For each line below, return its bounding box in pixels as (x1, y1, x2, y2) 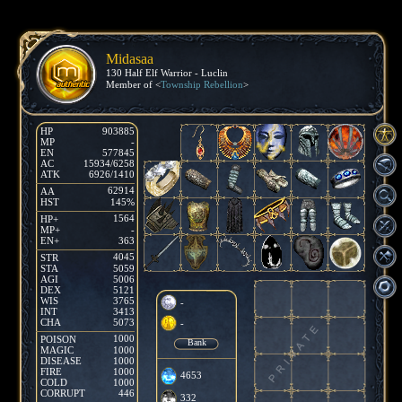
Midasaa (106, 51, 153, 66)
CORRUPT (40, 388, 85, 398)
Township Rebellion (161, 79, 243, 90)
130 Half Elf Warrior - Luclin (106, 67, 228, 78)
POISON (40, 334, 76, 345)
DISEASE (40, 355, 82, 366)
